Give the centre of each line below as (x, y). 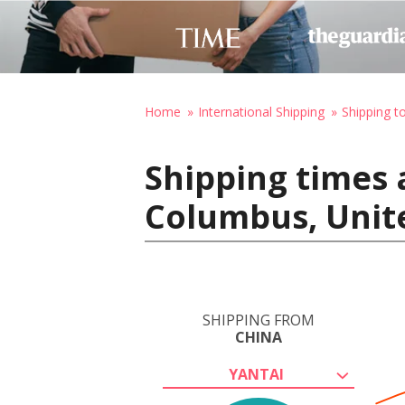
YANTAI (256, 374)
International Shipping (261, 112)
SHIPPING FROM (259, 320)
